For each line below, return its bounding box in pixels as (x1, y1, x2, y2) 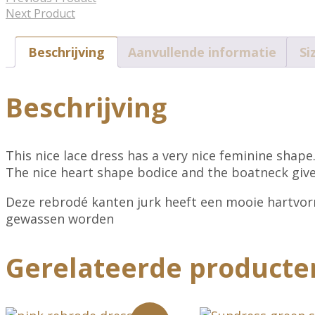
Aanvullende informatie (128, 44, 276, 61)
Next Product (6, 6, 75, 22)
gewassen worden (6, 210, 114, 228)
